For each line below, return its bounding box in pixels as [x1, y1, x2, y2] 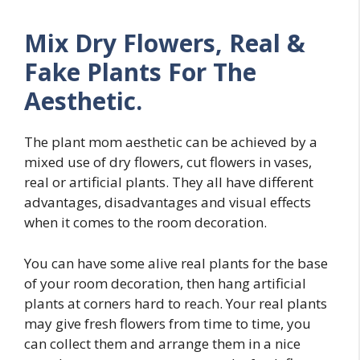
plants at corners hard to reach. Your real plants [24, 293, 327, 313]
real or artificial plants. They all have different [24, 173, 313, 192]
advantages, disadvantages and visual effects [24, 193, 311, 212]
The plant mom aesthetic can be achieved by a [24, 133, 317, 152]
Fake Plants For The [24, 55, 256, 89]
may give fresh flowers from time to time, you [24, 313, 311, 333]
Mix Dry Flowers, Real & [24, 27, 305, 60]
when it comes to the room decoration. [24, 213, 267, 232]
